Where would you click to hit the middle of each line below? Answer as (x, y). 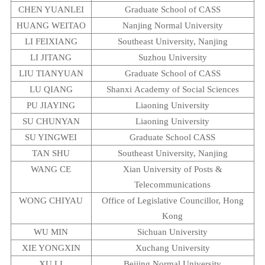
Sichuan (152, 232)
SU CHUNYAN (51, 121)
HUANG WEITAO (51, 25)
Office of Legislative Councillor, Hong (172, 201)
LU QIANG (51, 89)
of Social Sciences (204, 89)
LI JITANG (51, 57)
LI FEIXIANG (51, 41)
